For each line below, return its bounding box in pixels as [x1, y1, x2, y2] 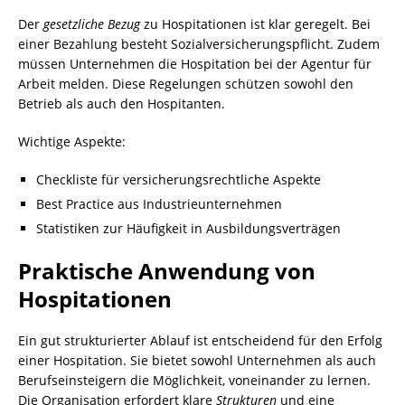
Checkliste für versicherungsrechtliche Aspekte [36, 171, 321, 189]
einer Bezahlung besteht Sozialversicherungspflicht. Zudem [18, 35, 380, 53]
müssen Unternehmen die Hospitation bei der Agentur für [18, 55, 372, 73]
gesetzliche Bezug [43, 15, 140, 33]
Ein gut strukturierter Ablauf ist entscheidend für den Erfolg [18, 332, 382, 350]
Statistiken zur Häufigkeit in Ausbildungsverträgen [36, 220, 341, 238]
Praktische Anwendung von [18, 256, 316, 287]
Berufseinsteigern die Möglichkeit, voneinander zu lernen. [18, 372, 371, 390]
